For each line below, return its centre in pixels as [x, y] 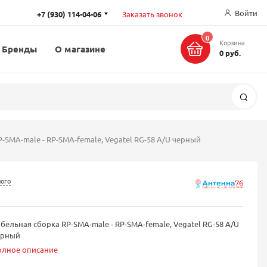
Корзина [232, 42]
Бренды [19, 49]
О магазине [80, 49]
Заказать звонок [152, 14]
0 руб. [230, 53]
